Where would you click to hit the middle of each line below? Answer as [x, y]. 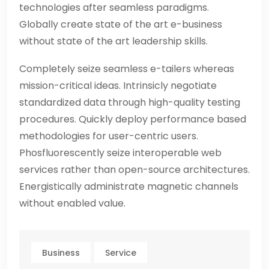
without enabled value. [72, 204]
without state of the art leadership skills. [113, 41]
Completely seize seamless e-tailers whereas [127, 69]
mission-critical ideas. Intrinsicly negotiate [118, 86]
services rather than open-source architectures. [134, 170]
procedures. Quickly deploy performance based [133, 119]
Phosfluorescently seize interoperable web [120, 153]
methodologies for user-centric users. [109, 136]
